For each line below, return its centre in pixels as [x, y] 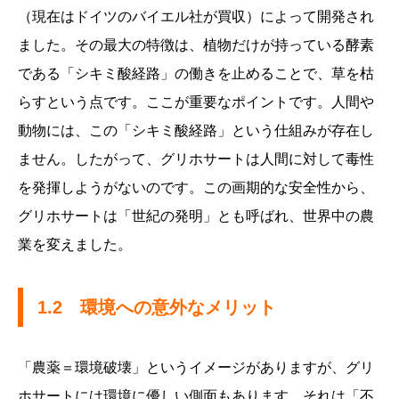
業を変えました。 [75, 245]
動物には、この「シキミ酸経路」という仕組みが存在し [196, 131]
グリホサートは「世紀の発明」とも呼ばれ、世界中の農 [196, 216]
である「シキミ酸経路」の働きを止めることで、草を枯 [196, 74]
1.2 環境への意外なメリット [157, 308]
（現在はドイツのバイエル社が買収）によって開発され [196, 17]
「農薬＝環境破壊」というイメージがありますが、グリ [196, 368]
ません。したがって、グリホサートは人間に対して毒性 [196, 159]
